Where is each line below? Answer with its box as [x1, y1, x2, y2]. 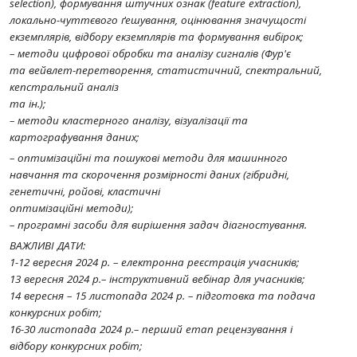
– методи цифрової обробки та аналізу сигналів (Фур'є [10, 46, 291, 61]
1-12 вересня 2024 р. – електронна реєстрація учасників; [10, 255, 299, 269]
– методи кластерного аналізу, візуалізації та [10, 113, 248, 127]
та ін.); [10, 96, 45, 111]
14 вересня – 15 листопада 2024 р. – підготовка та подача [10, 288, 316, 303]
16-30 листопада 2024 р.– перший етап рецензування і [10, 322, 292, 336]
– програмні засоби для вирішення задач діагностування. [10, 218, 307, 232]
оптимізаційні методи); [10, 201, 133, 215]
